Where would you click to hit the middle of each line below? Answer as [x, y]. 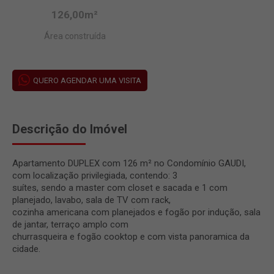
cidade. [26, 249]
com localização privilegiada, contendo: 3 [95, 175]
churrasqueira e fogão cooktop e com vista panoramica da [131, 236]
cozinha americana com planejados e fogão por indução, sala [136, 212]
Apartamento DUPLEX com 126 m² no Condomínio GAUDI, [129, 163]
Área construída [75, 36]
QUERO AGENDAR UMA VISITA [87, 80]
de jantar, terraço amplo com [70, 224]
